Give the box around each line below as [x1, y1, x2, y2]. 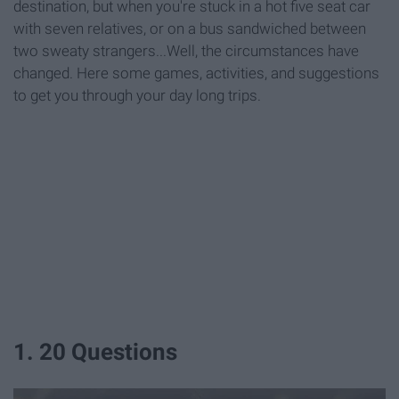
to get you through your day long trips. [13, 86, 261, 105]
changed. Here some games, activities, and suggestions [13, 64, 379, 83]
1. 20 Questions [13, 338, 177, 366]
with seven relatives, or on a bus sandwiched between [13, 20, 366, 38]
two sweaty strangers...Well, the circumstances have [13, 42, 359, 61]
